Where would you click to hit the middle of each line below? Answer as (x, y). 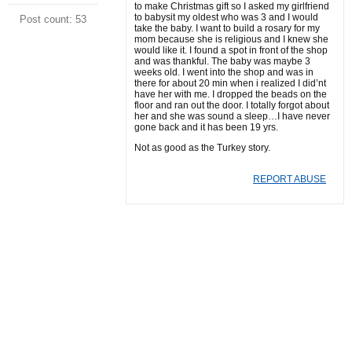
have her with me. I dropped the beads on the (231, 94)
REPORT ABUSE (290, 179)
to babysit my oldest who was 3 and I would (226, 17)
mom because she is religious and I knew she (231, 39)
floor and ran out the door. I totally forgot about (232, 105)
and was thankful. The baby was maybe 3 (222, 61)
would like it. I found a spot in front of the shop (231, 50)
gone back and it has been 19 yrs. (206, 127)
